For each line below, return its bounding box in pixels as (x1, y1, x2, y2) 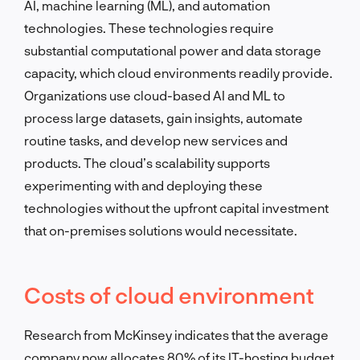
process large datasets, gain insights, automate (24, 109, 303, 125)
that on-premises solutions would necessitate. (24, 222, 297, 238)
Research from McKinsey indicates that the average (24, 326, 329, 342)
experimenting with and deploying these (24, 177, 263, 193)
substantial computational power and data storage (24, 42, 321, 58)
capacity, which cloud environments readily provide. (24, 64, 333, 80)
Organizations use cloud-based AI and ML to (24, 87, 285, 103)
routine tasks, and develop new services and (24, 132, 288, 148)
